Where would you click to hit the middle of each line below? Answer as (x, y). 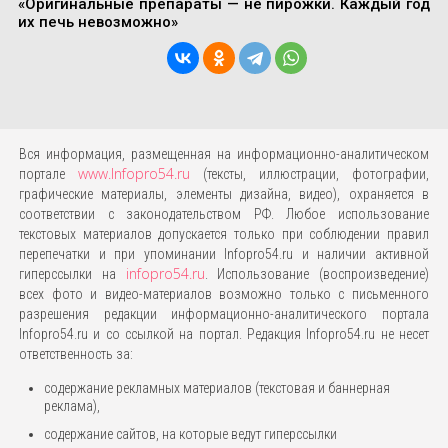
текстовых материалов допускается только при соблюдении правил (224, 234)
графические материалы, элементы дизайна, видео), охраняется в (224, 194)
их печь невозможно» (97, 22)
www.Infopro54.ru (133, 174)
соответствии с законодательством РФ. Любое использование (224, 214)
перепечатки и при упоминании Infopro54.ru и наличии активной (224, 254)
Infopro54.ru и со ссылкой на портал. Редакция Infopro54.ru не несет (224, 334)
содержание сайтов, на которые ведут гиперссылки (190, 434)
